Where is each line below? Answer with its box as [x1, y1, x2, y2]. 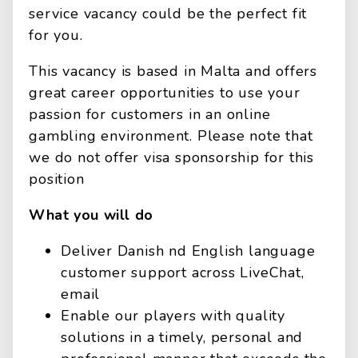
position [29, 169, 85, 189]
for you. [29, 26, 83, 45]
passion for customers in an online [29, 105, 271, 124]
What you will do [29, 205, 153, 225]
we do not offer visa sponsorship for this [29, 148, 315, 167]
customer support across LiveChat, [61, 263, 304, 282]
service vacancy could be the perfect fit [29, 4, 308, 23]
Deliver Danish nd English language [61, 241, 316, 261]
